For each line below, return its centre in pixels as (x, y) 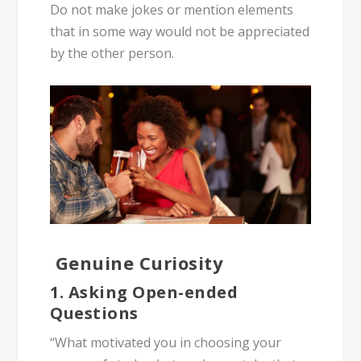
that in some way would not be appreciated (180, 32)
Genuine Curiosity (137, 262)
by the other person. (112, 54)
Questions (94, 313)
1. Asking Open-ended (144, 292)
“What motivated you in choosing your (166, 342)
